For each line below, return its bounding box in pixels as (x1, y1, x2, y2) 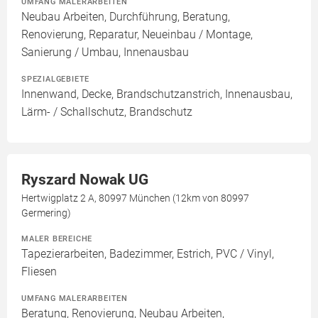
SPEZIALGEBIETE (21, 74, 90, 84)
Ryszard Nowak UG (21, 171, 148, 188)
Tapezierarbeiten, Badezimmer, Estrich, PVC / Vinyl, (21, 247, 274, 261)
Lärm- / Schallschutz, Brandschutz (21, 105, 192, 119)
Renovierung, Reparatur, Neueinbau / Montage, (21, 28, 253, 41)
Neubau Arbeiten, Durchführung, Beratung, (21, 10, 230, 23)
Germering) (21, 207, 71, 219)
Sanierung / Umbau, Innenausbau (21, 45, 189, 59)
